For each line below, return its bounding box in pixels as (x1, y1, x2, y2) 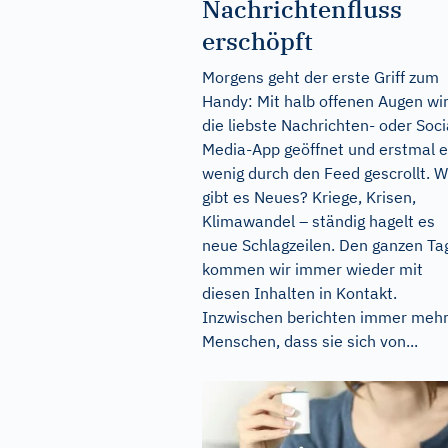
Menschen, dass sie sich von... (202, 330, 418, 351)
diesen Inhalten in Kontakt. (202, 282, 397, 303)
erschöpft (202, 24, 313, 57)
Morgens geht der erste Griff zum (202, 66, 439, 87)
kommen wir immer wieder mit (202, 258, 423, 279)
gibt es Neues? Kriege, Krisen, (202, 186, 416, 207)
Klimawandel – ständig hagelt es (202, 210, 435, 231)
